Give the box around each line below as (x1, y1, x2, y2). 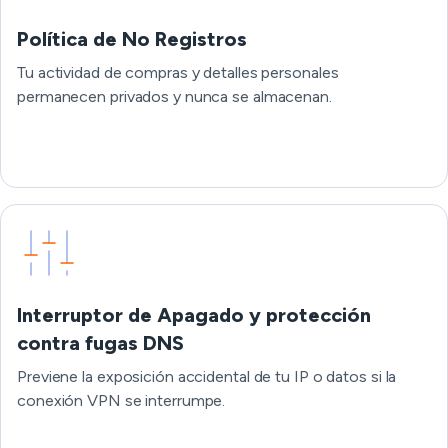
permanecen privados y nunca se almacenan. (17, 87, 332, 106)
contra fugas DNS (17, 331, 184, 355)
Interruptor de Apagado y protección (17, 303, 371, 327)
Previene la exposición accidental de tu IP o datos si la (17, 367, 397, 386)
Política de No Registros (17, 27, 247, 51)
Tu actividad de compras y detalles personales (17, 63, 339, 82)
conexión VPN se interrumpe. (17, 391, 226, 410)
